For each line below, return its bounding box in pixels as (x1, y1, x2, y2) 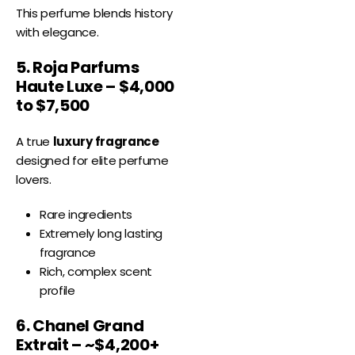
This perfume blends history (16, 5, 173, 22)
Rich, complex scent (40, 263, 152, 281)
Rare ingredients (40, 206, 132, 223)
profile (40, 282, 75, 300)
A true (16, 133, 53, 151)
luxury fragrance (52, 133, 159, 151)
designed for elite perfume (16, 152, 169, 170)
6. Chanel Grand (16, 315, 144, 338)
